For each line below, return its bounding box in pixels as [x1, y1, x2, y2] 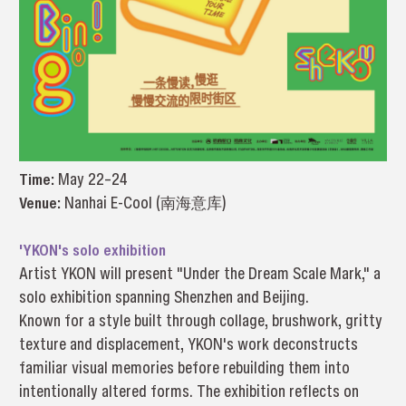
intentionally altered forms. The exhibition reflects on [18, 380, 359, 403]
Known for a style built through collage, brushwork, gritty [18, 309, 382, 333]
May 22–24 [57, 168, 128, 191]
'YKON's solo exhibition [18, 238, 166, 262]
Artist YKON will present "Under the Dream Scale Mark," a [18, 262, 381, 285]
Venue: [18, 191, 61, 215]
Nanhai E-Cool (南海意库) [60, 191, 227, 215]
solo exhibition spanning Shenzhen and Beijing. [18, 285, 309, 309]
